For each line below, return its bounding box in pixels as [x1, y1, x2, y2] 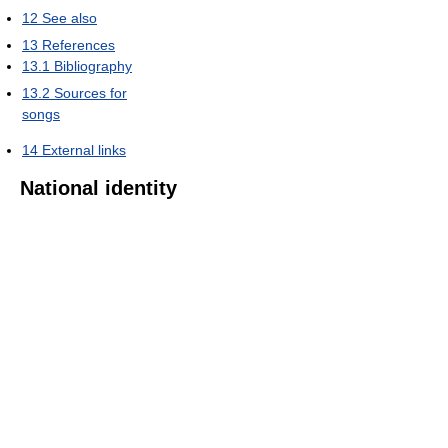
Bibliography [54, 57, 132, 74]
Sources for [54, 84, 127, 101]
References [42, 36, 115, 53]
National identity [20, 176, 177, 199]
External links [42, 141, 126, 158]
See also [42, 9, 97, 26]
